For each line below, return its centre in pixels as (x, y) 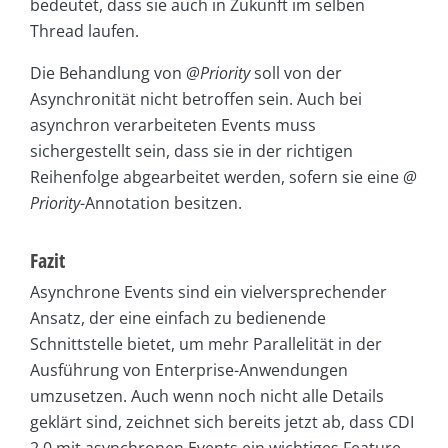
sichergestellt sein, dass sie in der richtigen (191, 151)
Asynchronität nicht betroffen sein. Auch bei (196, 99)
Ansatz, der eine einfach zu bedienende (178, 318)
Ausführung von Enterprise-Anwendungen (189, 370)
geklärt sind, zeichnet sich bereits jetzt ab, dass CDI (222, 422)
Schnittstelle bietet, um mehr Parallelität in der (206, 344)
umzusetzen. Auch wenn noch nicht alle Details (207, 396)
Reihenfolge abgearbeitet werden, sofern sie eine (216, 177)
